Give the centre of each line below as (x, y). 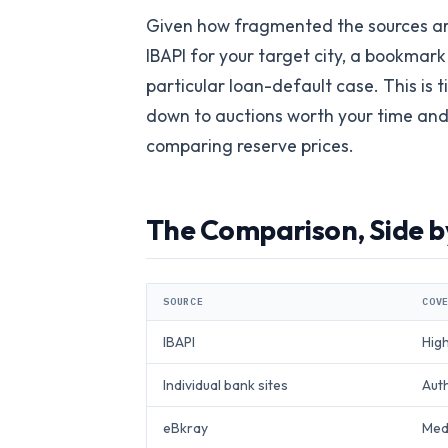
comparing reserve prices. (250, 146)
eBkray (185, 428)
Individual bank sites (225, 385)
